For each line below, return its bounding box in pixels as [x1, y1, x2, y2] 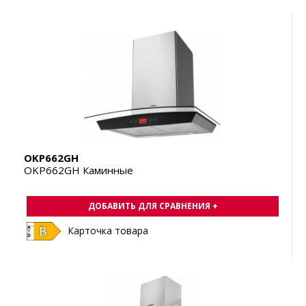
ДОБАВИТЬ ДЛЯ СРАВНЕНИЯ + [87, 200, 218, 212]
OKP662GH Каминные [24, 163, 133, 178]
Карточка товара [68, 224, 148, 238]
